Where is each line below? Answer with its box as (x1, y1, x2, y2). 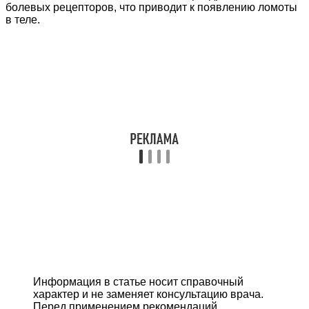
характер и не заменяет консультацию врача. (33, 288, 263, 300)
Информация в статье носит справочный (33, 275, 243, 288)
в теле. (6, 13, 40, 26)
